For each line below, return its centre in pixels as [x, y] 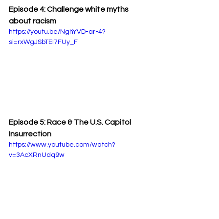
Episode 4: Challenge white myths [69, 9]
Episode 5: [28, 122]
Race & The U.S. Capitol [90, 122]
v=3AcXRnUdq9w [37, 155]
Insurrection [30, 134]
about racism [33, 21]
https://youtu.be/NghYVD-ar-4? [57, 32]
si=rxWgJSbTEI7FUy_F [43, 42]
